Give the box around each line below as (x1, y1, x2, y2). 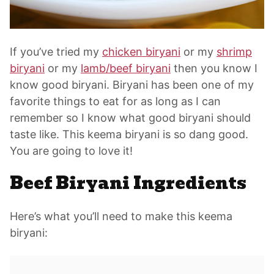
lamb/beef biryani (81, 62, 171, 75)
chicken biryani (102, 45, 180, 59)
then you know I (171, 62, 257, 75)
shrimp (217, 45, 252, 59)
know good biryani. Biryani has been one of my (10, 78, 254, 92)
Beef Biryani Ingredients (10, 170, 246, 197)
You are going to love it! (10, 144, 133, 158)
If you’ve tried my (10, 45, 102, 59)
